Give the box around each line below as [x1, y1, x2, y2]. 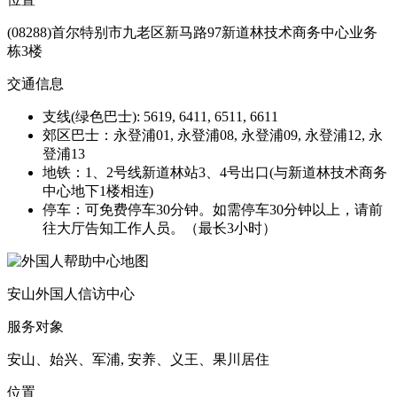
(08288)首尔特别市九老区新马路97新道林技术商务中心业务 [7, 24, 378, 40]
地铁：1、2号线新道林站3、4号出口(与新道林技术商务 [43, 164, 387, 180]
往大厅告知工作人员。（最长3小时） [43, 220, 276, 236]
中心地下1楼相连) [43, 183, 153, 198]
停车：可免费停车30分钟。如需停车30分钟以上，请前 [43, 201, 383, 217]
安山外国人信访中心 [7, 285, 135, 301]
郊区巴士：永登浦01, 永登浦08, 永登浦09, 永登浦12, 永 [43, 127, 383, 143]
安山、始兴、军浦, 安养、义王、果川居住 [7, 351, 269, 367]
